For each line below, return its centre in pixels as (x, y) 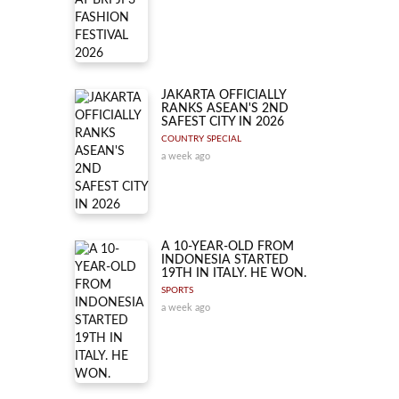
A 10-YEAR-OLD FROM (228, 247)
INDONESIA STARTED (225, 260)
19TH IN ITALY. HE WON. (234, 273)
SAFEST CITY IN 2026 (223, 122)
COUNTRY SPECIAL (201, 139)
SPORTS (177, 290)
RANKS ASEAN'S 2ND (225, 109)
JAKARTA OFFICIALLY (224, 95)
